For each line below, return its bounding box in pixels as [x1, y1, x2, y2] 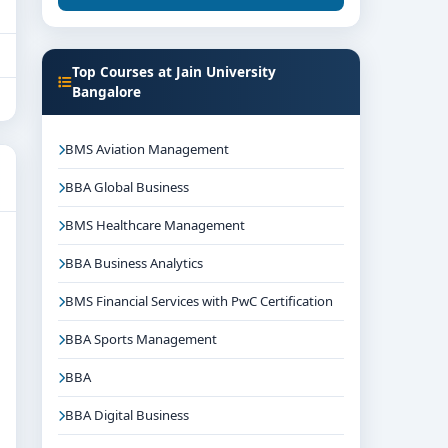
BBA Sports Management [65, 330, 217, 348]
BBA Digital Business [65, 406, 189, 424]
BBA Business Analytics [65, 254, 203, 272]
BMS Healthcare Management [65, 216, 245, 234]
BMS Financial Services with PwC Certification [65, 292, 333, 310]
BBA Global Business [65, 178, 189, 196]
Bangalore [72, 82, 141, 101]
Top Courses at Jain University [72, 62, 276, 81]
